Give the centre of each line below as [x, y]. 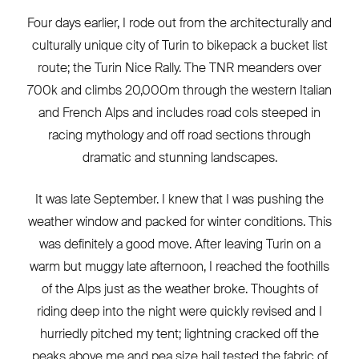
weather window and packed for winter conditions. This [179, 222]
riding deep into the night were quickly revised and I [179, 312]
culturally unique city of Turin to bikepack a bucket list [179, 46]
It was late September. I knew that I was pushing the [179, 200]
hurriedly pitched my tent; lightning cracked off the [179, 334]
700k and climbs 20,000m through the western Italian [179, 91]
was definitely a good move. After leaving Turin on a [179, 244]
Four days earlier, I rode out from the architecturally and [179, 23]
